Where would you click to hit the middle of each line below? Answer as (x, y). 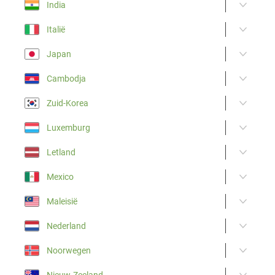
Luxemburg (68, 127)
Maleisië (62, 201)
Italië (56, 29)
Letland (61, 152)
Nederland (66, 226)
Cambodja (66, 78)
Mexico (60, 176)
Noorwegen (69, 250)
